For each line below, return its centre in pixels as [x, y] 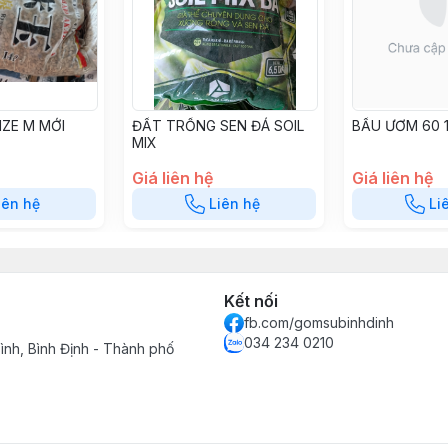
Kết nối [251, 301]
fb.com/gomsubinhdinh [319, 322]
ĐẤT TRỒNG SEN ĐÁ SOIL [218, 125]
